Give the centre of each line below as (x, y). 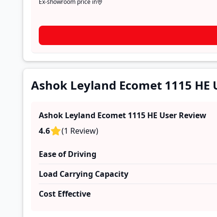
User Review (183, 115)
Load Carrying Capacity (84, 174)
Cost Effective (65, 194)
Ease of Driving (68, 154)
